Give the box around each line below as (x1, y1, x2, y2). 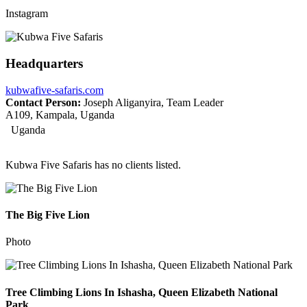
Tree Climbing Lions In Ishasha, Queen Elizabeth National (5, 286, 278, 298)
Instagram (5, 8, 48, 20)
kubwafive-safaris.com (5, 84, 103, 96)
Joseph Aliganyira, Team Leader (81, 96, 223, 108)
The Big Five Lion (5, 209, 90, 221)
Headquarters (5, 56, 83, 71)
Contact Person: (5, 96, 81, 108)
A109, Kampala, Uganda (5, 108, 114, 121)
